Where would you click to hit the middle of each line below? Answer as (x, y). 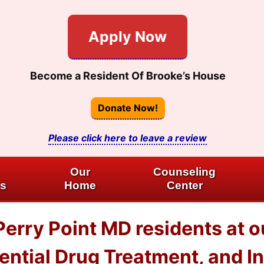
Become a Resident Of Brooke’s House (128, 75)
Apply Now (128, 36)
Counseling (185, 172)
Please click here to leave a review (128, 138)
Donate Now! (128, 108)
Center (184, 185)
